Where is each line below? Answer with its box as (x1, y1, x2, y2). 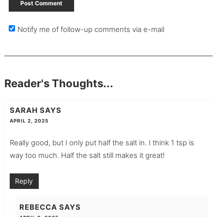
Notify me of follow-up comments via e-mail (17, 24, 164, 34)
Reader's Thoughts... (4, 77, 113, 90)
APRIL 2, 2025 (9, 118, 48, 124)
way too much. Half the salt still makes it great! (9, 151, 165, 160)
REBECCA (19, 202, 57, 212)
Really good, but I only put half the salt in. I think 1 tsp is (9, 138, 194, 148)
